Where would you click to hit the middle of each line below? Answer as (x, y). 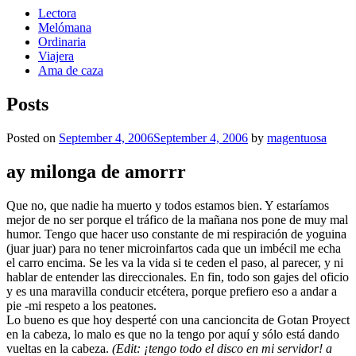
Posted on (31, 137)
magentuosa (297, 137)
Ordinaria (62, 42)
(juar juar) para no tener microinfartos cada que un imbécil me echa (174, 248)
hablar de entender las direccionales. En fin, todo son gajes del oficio (178, 277)
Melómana (65, 27)
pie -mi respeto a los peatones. (81, 305)
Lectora (57, 13)
